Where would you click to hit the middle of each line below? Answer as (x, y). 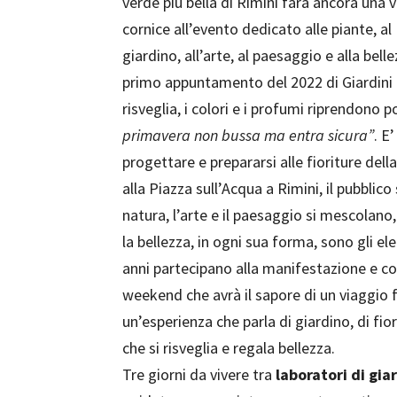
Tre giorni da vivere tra (199, 374)
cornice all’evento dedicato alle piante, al (257, 29)
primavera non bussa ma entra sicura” (248, 135)
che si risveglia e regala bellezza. (229, 348)
